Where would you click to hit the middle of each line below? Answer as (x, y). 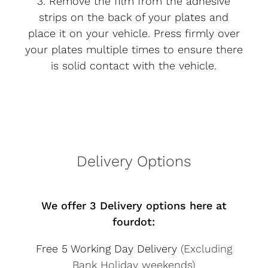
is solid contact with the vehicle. (134, 65)
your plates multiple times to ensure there (134, 49)
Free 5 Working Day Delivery (108, 248)
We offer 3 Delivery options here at (134, 205)
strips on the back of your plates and (134, 17)
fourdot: (134, 221)
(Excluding (206, 248)
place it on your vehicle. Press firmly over (134, 33)
